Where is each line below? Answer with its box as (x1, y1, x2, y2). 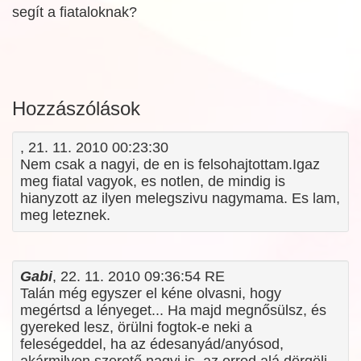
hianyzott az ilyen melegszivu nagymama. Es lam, (20, 190, 340, 206)
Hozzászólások (12, 98, 140, 119)
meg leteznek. (20, 207, 110, 223)
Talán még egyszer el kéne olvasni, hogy (20, 285, 281, 301)
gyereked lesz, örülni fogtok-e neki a (20, 319, 252, 335)
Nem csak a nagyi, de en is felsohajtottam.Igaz (20, 156, 320, 172)
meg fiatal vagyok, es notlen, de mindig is (20, 173, 285, 189)
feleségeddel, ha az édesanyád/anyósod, (20, 336, 284, 352)
